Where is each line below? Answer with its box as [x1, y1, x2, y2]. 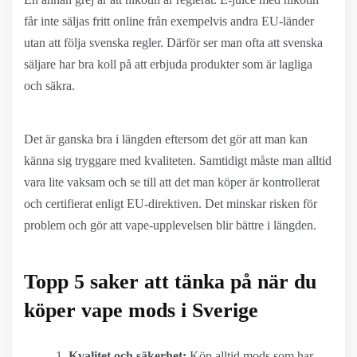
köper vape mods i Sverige [24, 299, 258, 322]
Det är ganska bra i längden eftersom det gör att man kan [24, 132, 308, 146]
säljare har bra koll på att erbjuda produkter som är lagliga [24, 57, 312, 71]
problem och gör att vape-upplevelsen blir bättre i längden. [24, 218, 316, 232]
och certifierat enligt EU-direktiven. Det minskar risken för [24, 197, 317, 210]
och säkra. [24, 79, 75, 92]
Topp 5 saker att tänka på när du [24, 270, 316, 293]
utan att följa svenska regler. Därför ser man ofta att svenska [24, 36, 323, 49]
